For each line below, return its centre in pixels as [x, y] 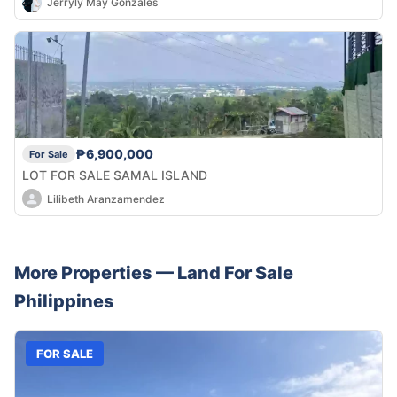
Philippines [64, 302]
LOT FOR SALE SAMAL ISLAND [115, 175]
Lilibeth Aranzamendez [106, 198]
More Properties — [96, 273]
